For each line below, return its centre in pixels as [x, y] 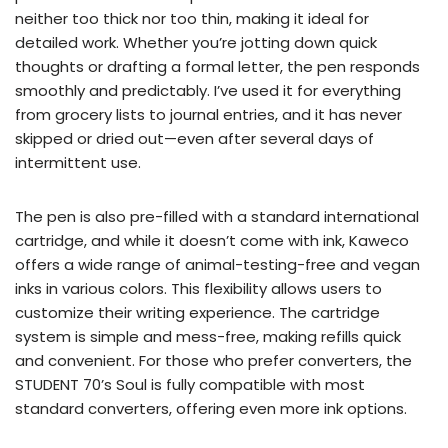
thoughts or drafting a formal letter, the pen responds [217, 67]
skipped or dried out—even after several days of [194, 139]
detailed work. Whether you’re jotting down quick [196, 43]
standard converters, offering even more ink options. [211, 409]
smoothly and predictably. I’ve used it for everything [208, 91]
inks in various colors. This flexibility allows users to [198, 289]
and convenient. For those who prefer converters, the [213, 361]
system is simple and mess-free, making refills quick [208, 337]
